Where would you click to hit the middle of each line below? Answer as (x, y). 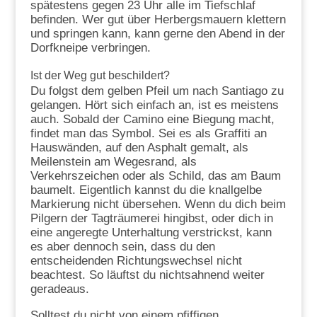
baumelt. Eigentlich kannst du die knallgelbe (146, 190)
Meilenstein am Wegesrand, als (113, 161)
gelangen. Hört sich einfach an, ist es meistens (154, 105)
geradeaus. (59, 289)
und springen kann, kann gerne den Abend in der (157, 33)
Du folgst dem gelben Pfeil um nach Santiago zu (157, 91)
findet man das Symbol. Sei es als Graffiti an (148, 133)
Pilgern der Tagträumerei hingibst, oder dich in (151, 218)
